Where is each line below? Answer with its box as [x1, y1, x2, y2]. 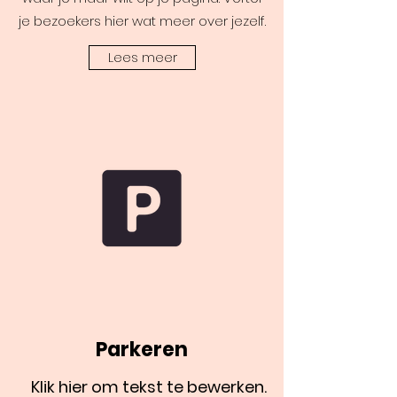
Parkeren [96, 336, 188, 363]
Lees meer [107, 48, 177, 66]
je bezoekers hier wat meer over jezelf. [18, 12, 266, 30]
